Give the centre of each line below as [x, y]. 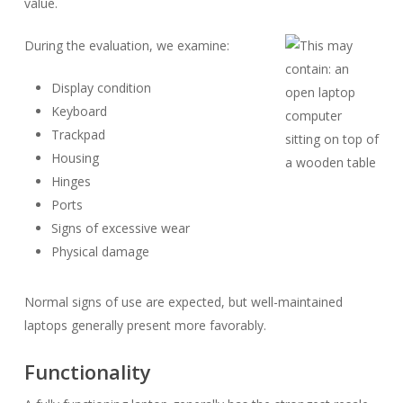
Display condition [101, 88]
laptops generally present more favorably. [145, 325]
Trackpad [78, 134]
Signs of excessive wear [120, 228]
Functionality [87, 372]
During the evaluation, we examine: [126, 45]
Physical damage [100, 251]
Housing [75, 158]
